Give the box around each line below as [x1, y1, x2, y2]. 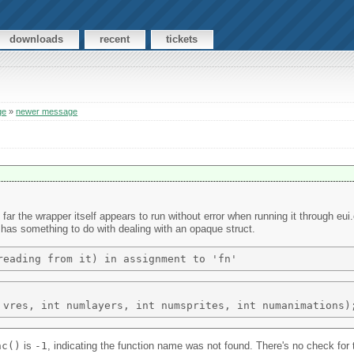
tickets [166, 33, 198, 46]
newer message [16, 107, 78, 117]
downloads [9, 33, 64, 46]
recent [100, 33, 130, 46]
